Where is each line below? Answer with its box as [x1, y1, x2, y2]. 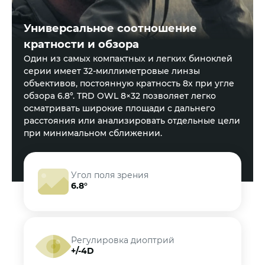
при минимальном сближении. [24, 127, 162, 138]
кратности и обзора [24, 37, 139, 51]
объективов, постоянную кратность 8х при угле [24, 77, 234, 89]
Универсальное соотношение [24, 21, 197, 35]
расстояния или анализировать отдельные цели [24, 115, 240, 126]
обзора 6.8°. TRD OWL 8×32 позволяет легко [24, 90, 216, 101]
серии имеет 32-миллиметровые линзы [24, 65, 200, 76]
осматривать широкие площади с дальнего [24, 102, 215, 114]
